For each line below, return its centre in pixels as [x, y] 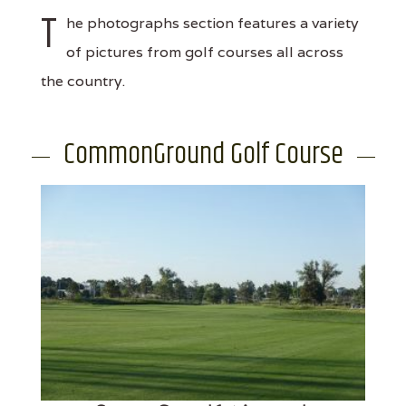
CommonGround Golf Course [203, 154]
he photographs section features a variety [213, 23]
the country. [83, 81]
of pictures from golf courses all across [205, 52]
